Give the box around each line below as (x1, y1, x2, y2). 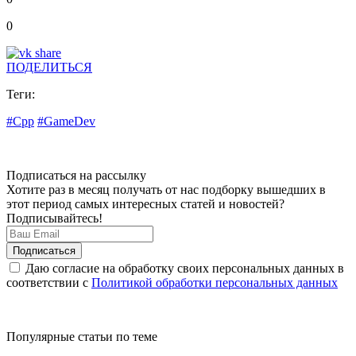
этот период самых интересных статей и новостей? (6, 197, 284, 211)
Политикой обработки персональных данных (91, 276, 338, 290)
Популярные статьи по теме (6, 330, 157, 344)
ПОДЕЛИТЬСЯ (6, 60, 92, 75)
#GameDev (37, 114, 95, 129)
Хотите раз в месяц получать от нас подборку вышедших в (6, 183, 326, 197)
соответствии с (6, 276, 91, 290)
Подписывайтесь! (6, 211, 103, 226)
